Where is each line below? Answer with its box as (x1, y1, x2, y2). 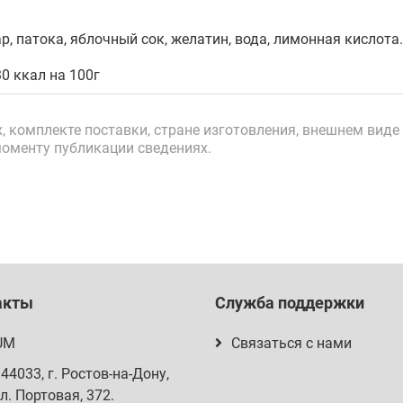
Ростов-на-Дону (60, 365, 166, 382)
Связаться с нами (231, 335, 352, 352)
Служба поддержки (215, 293, 364, 312)
